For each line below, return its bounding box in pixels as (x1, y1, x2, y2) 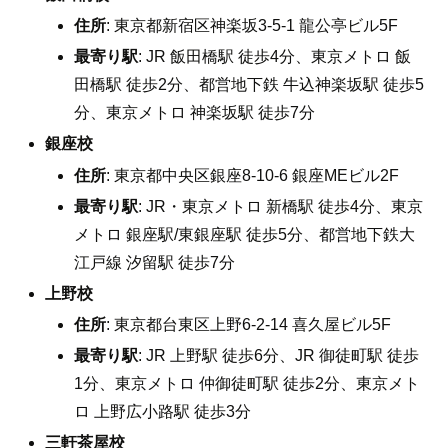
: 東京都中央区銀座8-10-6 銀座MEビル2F (106, 166, 400, 184)
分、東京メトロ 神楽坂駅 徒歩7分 (74, 104, 316, 122)
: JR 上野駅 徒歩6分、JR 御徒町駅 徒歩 (138, 347, 420, 365)
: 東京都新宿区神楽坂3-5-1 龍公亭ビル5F (106, 16, 399, 34)
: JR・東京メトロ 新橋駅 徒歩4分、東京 (138, 197, 424, 215)
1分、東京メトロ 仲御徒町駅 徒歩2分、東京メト (74, 375, 421, 393)
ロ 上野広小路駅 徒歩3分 (74, 403, 252, 421)
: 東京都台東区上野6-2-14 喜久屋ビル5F (106, 316, 392, 334)
